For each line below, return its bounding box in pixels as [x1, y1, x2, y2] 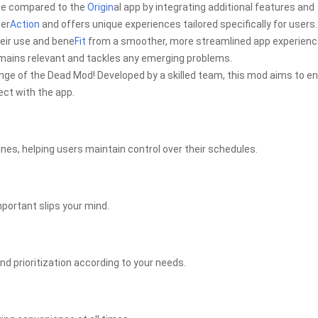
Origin [87, 1, 114, 13]
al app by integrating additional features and [114, 1, 314, 13]
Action [10, 18, 40, 30]
